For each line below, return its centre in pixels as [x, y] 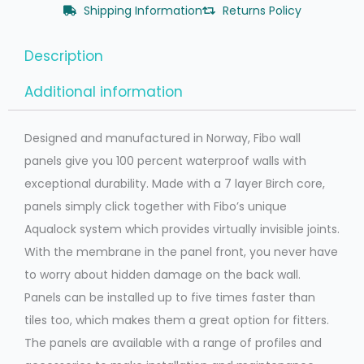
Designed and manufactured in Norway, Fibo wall [162, 138]
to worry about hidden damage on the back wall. [162, 274]
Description [64, 56]
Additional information [104, 91]
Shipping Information [143, 11]
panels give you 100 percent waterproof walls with [165, 160]
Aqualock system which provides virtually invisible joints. [182, 229]
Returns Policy [262, 11]
